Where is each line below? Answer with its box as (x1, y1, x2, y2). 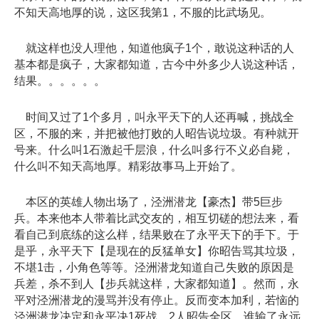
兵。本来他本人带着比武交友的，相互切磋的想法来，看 (14, 211, 299, 224)
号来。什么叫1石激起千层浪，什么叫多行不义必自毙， (14, 143, 294, 156)
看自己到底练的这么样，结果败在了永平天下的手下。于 (14, 228, 299, 241)
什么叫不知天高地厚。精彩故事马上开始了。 (14, 159, 242, 172)
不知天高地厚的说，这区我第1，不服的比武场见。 (14, 6, 271, 19)
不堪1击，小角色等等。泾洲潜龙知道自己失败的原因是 (14, 261, 294, 273)
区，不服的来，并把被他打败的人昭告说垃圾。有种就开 (14, 127, 299, 140)
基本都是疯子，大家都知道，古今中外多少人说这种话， (14, 58, 299, 71)
